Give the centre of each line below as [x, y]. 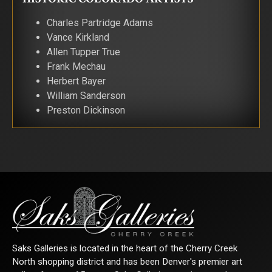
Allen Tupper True [83, 52]
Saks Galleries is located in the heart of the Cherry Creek [125, 249]
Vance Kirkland [78, 37]
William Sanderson [86, 96]
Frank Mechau [76, 66]
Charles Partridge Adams [100, 23]
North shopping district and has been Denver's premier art [127, 262]
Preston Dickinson [86, 110]
